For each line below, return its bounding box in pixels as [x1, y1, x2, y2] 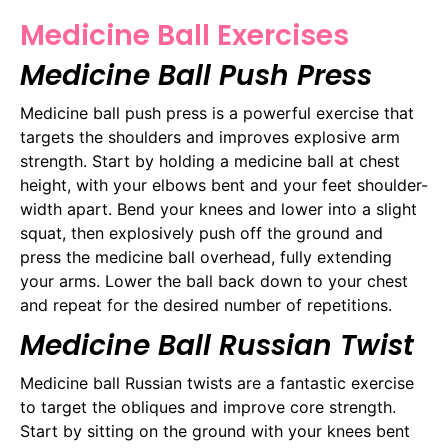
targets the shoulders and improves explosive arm [20, 126, 400, 147]
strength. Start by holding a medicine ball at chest [20, 150, 400, 171]
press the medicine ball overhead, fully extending [20, 246, 392, 267]
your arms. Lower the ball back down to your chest [20, 270, 408, 291]
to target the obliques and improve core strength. [20, 396, 396, 417]
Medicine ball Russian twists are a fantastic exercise [20, 372, 414, 393]
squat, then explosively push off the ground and [20, 222, 383, 243]
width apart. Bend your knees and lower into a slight [20, 198, 417, 219]
